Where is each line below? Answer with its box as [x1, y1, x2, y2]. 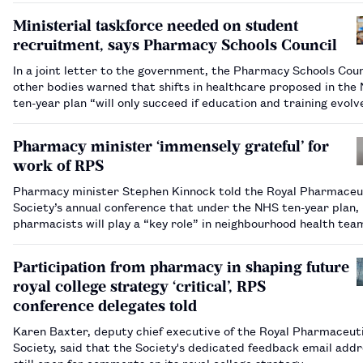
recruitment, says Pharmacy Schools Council [13, 35, 337, 54]
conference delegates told [13, 296, 197, 315]
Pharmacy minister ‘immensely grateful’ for [13, 136, 329, 156]
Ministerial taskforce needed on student [13, 15, 298, 35]
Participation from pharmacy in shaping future [13, 257, 349, 276]
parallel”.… [13, 109, 74, 126]
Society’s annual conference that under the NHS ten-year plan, [13, 197, 359, 215]
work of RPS [13, 156, 104, 175]
